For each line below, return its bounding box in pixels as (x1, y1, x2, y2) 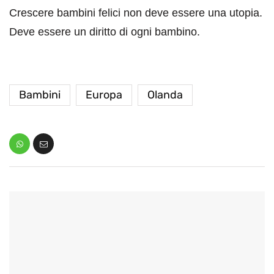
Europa (86, 88, 122, 102)
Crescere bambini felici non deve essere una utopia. (9, 7, 262, 20)
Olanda (147, 88, 183, 102)
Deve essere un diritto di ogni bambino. (9, 26, 200, 39)
